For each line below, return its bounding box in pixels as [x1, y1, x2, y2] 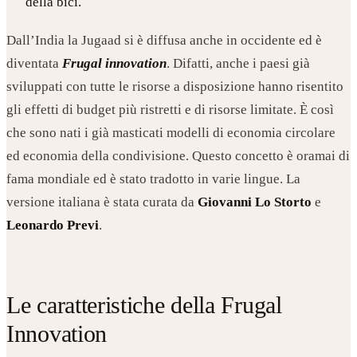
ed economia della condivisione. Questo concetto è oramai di [6, 148, 350, 164]
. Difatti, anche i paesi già [167, 56, 310, 72]
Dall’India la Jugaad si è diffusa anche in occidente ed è [6, 33, 322, 49]
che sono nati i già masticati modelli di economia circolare [6, 125, 335, 141]
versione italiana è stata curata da [6, 194, 198, 210]
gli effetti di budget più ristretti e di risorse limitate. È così [6, 102, 334, 118]
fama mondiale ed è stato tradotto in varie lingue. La [6, 171, 300, 187]
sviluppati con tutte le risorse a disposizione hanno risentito [6, 79, 343, 95]
